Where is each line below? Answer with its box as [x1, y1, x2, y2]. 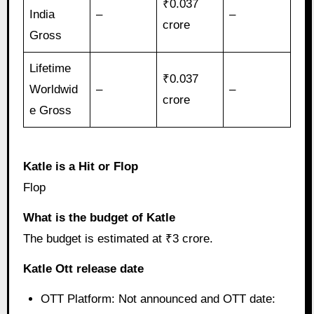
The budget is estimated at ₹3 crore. [22, 232, 213, 246]
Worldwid [29, 83, 78, 97]
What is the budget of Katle [22, 211, 175, 225]
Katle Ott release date [22, 262, 144, 276]
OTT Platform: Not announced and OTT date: [41, 292, 276, 306]
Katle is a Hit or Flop [22, 160, 138, 174]
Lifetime [29, 62, 71, 76]
